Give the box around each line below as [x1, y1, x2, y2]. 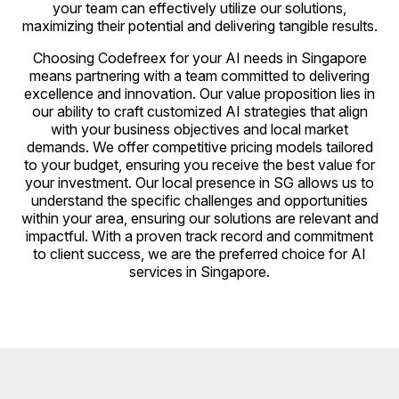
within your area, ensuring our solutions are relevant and [20, 209, 379, 227]
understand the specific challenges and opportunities [31, 191, 368, 209]
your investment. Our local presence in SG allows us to [25, 174, 374, 191]
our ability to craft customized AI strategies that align [31, 102, 368, 120]
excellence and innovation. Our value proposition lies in [24, 85, 375, 102]
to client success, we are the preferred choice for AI [33, 245, 366, 263]
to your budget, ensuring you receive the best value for [24, 156, 375, 174]
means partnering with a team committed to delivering [29, 67, 370, 85]
